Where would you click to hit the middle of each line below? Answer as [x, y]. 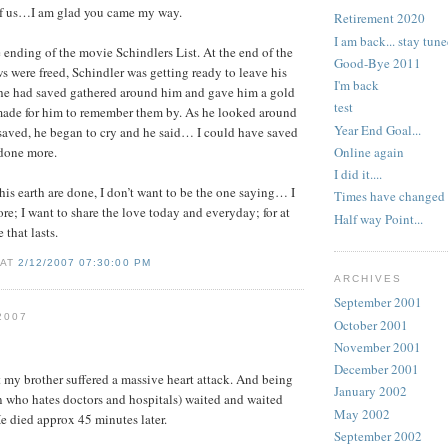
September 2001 [378, 302]
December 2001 [376, 369]
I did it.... [358, 174]
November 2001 [377, 346]
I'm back [356, 85]
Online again [369, 151]
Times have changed [389, 196]
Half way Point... [378, 218]
